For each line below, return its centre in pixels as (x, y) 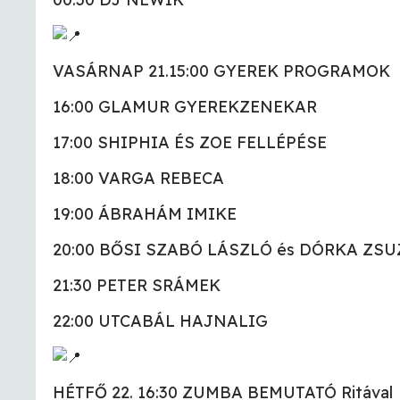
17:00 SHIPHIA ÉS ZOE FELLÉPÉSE (190, 143)
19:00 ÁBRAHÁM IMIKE (145, 214)
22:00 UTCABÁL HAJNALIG (160, 321)
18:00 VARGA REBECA (138, 179)
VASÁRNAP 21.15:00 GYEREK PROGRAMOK (221, 71)
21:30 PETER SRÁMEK (137, 286)
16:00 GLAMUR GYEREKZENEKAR (185, 107)
